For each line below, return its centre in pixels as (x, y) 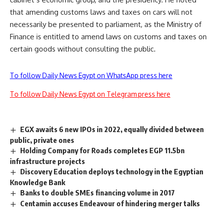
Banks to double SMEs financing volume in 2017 (98, 192)
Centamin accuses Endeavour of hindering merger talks (110, 203)
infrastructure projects (47, 161)
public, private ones (42, 140)
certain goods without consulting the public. (83, 49)
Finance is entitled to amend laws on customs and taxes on (108, 37)
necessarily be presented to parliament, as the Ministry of (106, 25)
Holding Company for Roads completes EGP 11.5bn (103, 151)
